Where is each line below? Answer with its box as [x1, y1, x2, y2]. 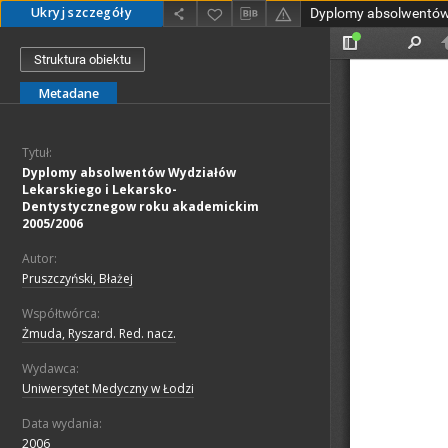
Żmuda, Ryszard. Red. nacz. [22, 325, 176, 343]
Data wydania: [22, 415, 102, 433]
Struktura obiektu [34, 52, 131, 68]
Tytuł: [22, 144, 52, 162]
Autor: [22, 250, 57, 268]
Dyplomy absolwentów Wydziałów [22, 164, 236, 182]
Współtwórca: [22, 305, 100, 323]
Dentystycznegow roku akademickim [22, 198, 259, 216]
